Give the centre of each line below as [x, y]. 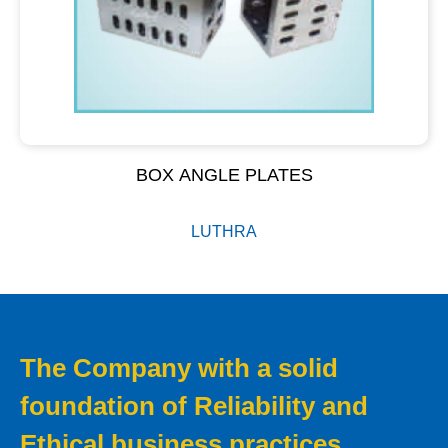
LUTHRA [224, 232]
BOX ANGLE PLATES [224, 175]
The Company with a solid [179, 368]
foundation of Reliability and [194, 406]
